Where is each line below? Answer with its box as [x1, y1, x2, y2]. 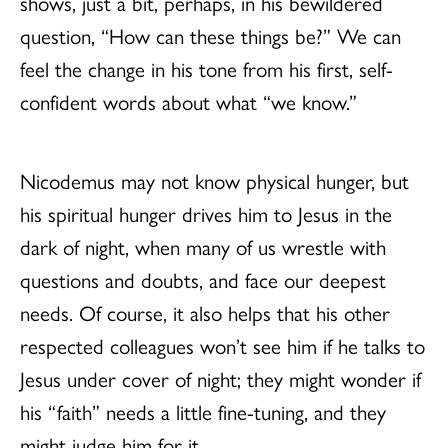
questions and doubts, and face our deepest [20, 263, 386, 294]
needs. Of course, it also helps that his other [20, 296, 390, 327]
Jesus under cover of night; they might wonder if [20, 362, 421, 393]
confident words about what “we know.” [20, 85, 357, 116]
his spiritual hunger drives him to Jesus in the [20, 197, 392, 228]
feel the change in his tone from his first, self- [20, 52, 393, 83]
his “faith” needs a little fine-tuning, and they [20, 395, 386, 426]
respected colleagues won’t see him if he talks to [20, 329, 425, 360]
